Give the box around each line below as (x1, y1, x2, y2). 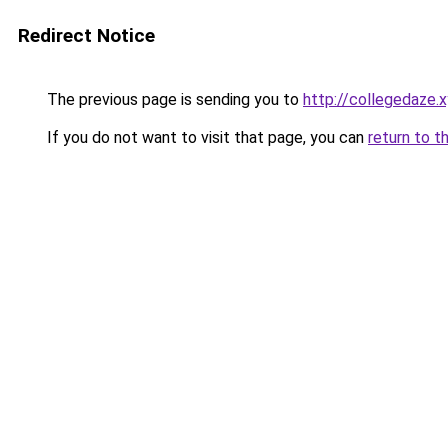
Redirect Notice (18, 24, 155, 47)
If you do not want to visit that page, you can (43, 128, 368, 147)
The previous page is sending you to (43, 90, 303, 109)
